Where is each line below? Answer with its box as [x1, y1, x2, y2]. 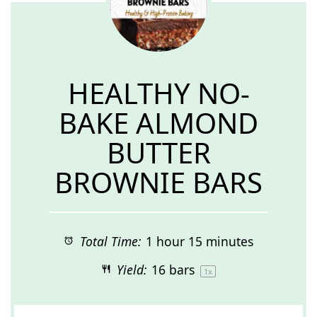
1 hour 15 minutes [145, 233, 253, 250]
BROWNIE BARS [54, 163, 263, 202]
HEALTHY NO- [67, 74, 250, 113]
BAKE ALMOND [59, 103, 258, 142]
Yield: [113, 261, 147, 278]
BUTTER [106, 133, 211, 172]
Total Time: [76, 233, 141, 250]
